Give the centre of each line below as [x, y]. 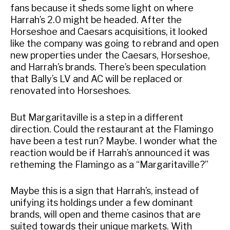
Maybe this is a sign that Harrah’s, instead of [105, 191]
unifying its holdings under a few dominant [102, 203]
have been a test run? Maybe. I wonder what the [114, 141]
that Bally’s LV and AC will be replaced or [97, 79]
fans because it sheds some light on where [102, 8]
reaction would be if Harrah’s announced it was [110, 152]
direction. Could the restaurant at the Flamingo [112, 129]
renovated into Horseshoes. [71, 90]
